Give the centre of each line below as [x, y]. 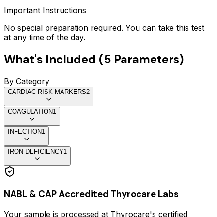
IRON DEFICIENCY [36, 151]
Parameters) [147, 59]
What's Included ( [54, 59]
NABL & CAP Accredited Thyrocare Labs [91, 194]
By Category [27, 81]
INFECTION [25, 131]
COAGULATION [30, 111]
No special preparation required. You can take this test [104, 27]
